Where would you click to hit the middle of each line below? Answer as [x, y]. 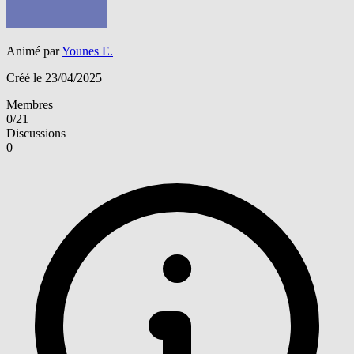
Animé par [34, 51]
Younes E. [87, 51]
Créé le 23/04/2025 [54, 77]
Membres [30, 104]
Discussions [36, 133]
